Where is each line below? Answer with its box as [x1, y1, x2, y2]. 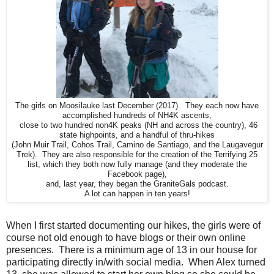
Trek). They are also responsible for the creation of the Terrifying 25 [17, 150, 257, 159]
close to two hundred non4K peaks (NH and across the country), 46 [17, 120, 257, 130]
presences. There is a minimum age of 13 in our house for [6, 244, 257, 255]
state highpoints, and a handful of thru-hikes [59, 130, 215, 139]
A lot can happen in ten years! [84, 189, 190, 198]
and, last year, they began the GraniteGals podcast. [45, 179, 229, 188]
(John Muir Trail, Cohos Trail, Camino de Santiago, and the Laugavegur [11, 140, 263, 149]
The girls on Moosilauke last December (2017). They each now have [15, 101, 259, 110]
